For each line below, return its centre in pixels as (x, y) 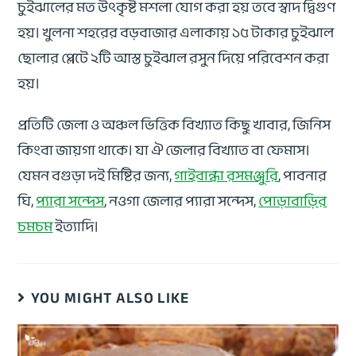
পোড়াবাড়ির (293, 201)
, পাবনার (303, 175)
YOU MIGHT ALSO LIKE (110, 298)
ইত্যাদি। (76, 226)
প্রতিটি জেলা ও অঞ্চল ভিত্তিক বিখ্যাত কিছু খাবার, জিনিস (174, 124)
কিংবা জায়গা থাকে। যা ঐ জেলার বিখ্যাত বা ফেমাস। (164, 150)
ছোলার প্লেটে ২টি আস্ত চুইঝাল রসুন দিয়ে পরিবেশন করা (174, 58)
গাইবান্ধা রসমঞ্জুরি (226, 175)
